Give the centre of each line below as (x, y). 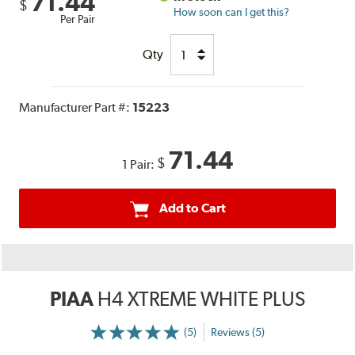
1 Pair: (139, 165)
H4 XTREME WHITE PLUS (201, 299)
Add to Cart (192, 208)
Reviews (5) (237, 332)
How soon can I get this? (232, 12)
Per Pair (78, 19)
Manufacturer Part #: (76, 108)
